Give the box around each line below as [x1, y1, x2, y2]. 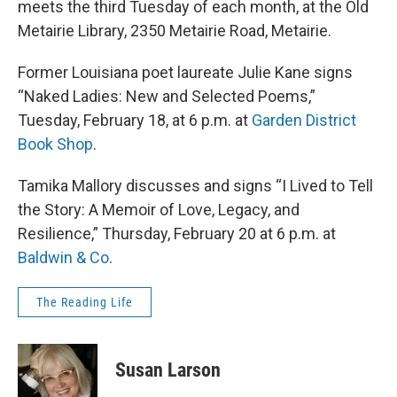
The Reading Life [36, 295, 133, 310]
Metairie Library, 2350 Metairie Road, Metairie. [18, 21, 331, 41]
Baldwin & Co [18, 248, 109, 268]
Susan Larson [115, 359, 221, 382]
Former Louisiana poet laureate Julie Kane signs [18, 63, 353, 82]
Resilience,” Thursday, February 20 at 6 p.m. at [18, 224, 336, 244]
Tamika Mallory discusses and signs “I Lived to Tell [18, 176, 373, 196]
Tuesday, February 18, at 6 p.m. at [18, 111, 252, 130]
